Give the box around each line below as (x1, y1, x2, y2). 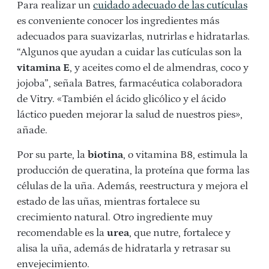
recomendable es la (17, 227, 107, 240)
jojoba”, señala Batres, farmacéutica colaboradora (17, 77, 243, 90)
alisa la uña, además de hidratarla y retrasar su (17, 243, 231, 255)
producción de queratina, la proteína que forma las (17, 165, 249, 177)
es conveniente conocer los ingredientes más (17, 15, 219, 28)
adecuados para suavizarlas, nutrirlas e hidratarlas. (17, 31, 250, 43)
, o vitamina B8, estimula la (123, 149, 248, 162)
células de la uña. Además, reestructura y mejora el (17, 180, 248, 193)
